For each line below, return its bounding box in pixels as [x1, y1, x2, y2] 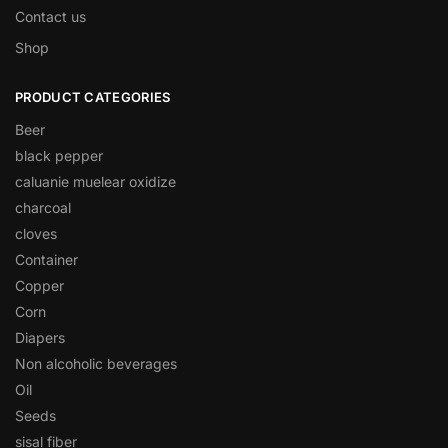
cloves [15, 225, 57, 243]
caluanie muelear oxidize [15, 173, 176, 191]
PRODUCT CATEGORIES [15, 88, 171, 105]
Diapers [15, 329, 65, 347]
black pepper [15, 147, 103, 165]
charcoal [15, 199, 71, 217]
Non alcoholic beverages [15, 355, 177, 373]
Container [15, 251, 78, 269]
